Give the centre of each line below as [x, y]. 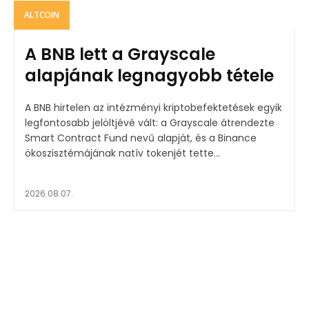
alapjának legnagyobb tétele [149, 75]
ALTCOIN [42, 14]
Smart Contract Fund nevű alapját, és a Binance [141, 138]
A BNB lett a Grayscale [120, 54]
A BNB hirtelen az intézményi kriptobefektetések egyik [153, 107]
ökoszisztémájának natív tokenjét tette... [122, 153]
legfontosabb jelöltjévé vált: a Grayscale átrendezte [150, 122]
